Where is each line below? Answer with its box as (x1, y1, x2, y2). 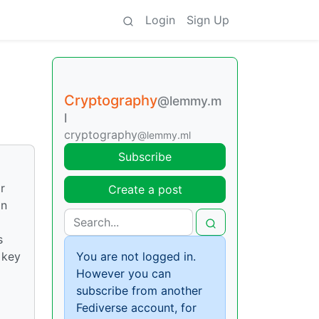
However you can (76, 266, 171, 281)
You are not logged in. (76, 249, 196, 263)
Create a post (108, 182, 182, 197)
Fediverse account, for (76, 300, 197, 315)
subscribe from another (76, 283, 202, 298)
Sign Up (187, 13, 229, 27)
